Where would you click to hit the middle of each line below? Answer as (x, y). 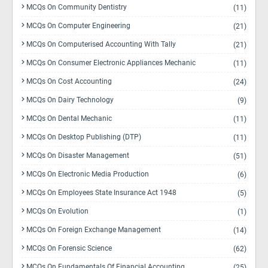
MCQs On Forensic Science (69, 248)
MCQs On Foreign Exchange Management (94, 230)
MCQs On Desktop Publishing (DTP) (84, 137)
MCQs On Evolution (57, 211)
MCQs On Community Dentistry (77, 7)
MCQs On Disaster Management (78, 156)
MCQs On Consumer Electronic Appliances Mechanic (111, 63)
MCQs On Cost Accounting (69, 81)
